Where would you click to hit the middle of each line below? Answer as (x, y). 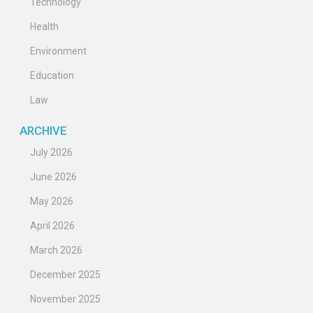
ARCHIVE (43, 130)
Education (52, 76)
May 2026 (52, 201)
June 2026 (53, 176)
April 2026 (52, 225)
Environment (58, 51)
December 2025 (65, 274)
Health (44, 27)
